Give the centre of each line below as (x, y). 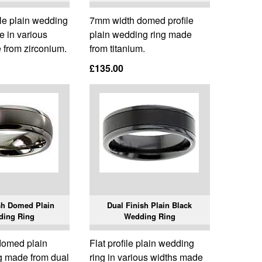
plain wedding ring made (140, 35)
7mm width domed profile (141, 20)
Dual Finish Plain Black (150, 205)
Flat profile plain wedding (142, 243)
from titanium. (117, 49)
